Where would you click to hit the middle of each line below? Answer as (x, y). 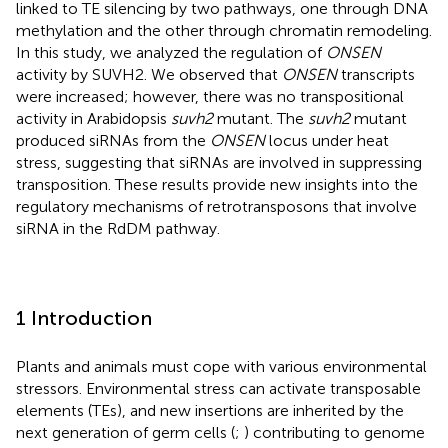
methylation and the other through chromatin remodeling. (224, 30)
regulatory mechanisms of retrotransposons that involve (216, 206)
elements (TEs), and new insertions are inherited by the (210, 410)
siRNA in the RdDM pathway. (118, 228)
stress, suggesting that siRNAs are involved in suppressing (219, 162)
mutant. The (260, 118)
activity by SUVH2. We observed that (149, 74)
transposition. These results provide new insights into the (217, 184)
